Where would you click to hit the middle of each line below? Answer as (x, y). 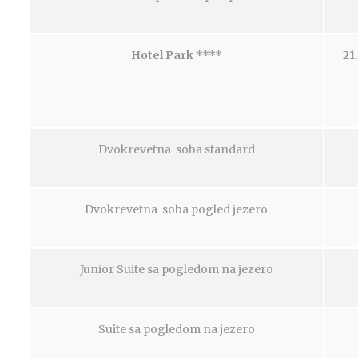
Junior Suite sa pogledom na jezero (176, 269)
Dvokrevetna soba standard (176, 149)
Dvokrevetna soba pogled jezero (176, 209)
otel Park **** (181, 55)
